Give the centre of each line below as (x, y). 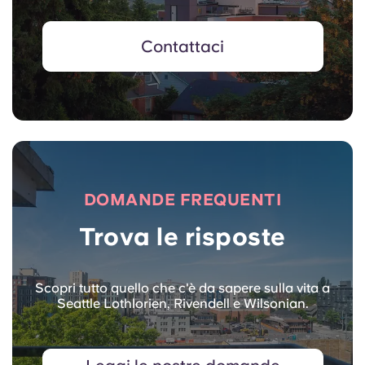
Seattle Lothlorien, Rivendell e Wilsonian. (182, 304)
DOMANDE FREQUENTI (182, 200)
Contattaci (182, 47)
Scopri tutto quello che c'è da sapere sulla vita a (182, 288)
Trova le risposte (182, 237)
